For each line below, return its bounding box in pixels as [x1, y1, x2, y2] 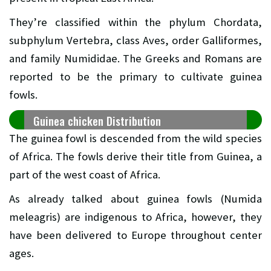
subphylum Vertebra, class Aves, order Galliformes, [9, 33, 262, 47]
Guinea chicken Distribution [33, 112, 161, 129]
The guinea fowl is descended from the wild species [9, 131, 262, 145]
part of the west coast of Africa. [9, 167, 160, 181]
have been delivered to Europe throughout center [9, 227, 262, 242]
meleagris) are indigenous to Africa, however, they [9, 209, 262, 224]
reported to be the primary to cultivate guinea [9, 69, 262, 83]
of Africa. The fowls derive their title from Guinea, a [9, 149, 262, 163]
